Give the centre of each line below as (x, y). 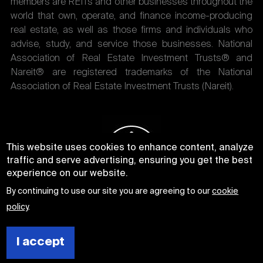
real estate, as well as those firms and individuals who (131, 30)
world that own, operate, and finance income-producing (131, 16)
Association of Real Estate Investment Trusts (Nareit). (122, 86)
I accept (41, 242)
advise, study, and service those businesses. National (131, 44)
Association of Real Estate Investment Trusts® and (131, 58)
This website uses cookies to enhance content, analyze (130, 148)
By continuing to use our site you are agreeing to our (109, 191)
